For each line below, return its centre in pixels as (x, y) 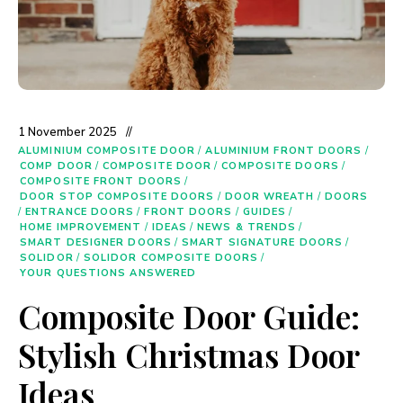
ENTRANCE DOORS (80, 212)
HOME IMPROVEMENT (81, 227)
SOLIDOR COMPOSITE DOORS (171, 258)
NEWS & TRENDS (247, 227)
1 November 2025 (67, 132)
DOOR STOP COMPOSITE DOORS (117, 197)
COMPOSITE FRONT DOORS (101, 181)
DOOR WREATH (269, 197)
